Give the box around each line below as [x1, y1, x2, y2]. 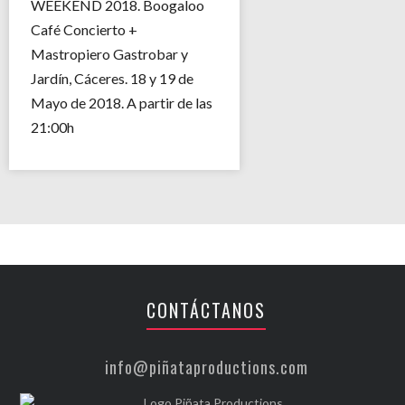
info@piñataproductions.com [104, 355, 308, 379]
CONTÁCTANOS [146, 297, 267, 324]
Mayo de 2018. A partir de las [31, 94, 212, 111]
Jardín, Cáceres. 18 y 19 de [31, 70, 193, 87]
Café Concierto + [31, 21, 137, 38]
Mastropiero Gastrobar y [31, 45, 188, 62]
